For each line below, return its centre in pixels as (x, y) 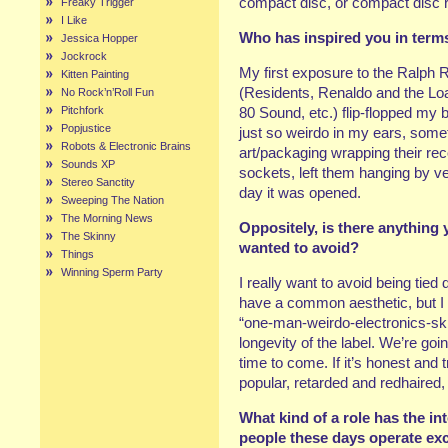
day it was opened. (300, 192)
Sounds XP (88, 164)
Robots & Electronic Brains (126, 146)
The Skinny (88, 236)
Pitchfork (82, 110)
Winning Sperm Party (112, 272)
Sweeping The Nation (112, 200)
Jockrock (84, 56)
